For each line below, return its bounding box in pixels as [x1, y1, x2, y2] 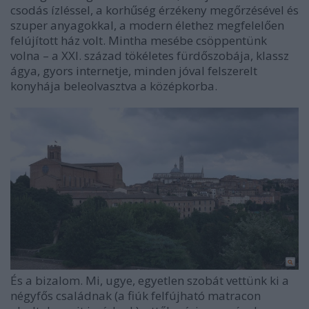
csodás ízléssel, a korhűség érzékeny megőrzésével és [10, 1, 299, 18]
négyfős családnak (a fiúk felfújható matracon [10, 287, 261, 303]
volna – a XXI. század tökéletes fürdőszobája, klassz [10, 47, 289, 63]
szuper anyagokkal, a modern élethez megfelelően [10, 17, 284, 33]
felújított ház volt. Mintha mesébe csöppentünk [10, 32, 267, 48]
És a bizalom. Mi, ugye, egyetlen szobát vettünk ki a [10, 272, 289, 288]
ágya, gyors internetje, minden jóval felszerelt [10, 62, 257, 79]
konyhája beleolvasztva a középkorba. [10, 77, 217, 94]
